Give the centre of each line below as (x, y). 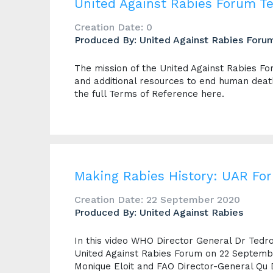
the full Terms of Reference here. (149, 94)
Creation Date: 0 (113, 27)
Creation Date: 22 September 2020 (157, 200)
